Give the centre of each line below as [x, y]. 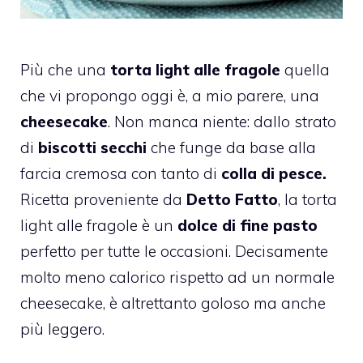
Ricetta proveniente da [103, 199]
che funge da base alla [231, 147]
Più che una [65, 69]
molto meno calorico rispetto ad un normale [177, 277]
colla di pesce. [274, 173]
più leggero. [62, 329]
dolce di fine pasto [248, 225]
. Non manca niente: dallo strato [222, 121]
